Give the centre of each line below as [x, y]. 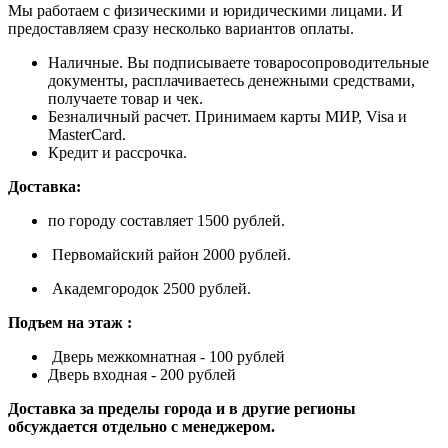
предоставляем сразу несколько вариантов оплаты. [181, 29]
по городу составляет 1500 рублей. [166, 221]
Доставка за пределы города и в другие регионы [182, 409]
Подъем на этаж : [70, 323]
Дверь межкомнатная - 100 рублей [166, 357]
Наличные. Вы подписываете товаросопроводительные [238, 63]
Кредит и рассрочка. [117, 153]
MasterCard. [89, 135]
